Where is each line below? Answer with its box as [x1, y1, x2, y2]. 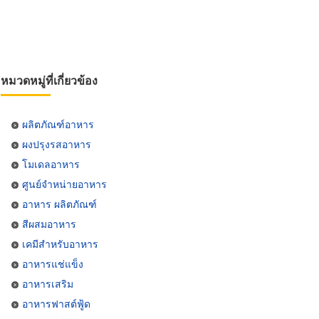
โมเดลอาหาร [22, 157, 80, 171]
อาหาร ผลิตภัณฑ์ [22, 197, 97, 211]
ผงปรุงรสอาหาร [22, 137, 91, 151]
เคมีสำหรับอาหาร [22, 236, 98, 251]
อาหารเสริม [22, 276, 73, 291]
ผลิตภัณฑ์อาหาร [22, 117, 94, 131]
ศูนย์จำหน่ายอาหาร [22, 177, 107, 191]
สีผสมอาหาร [22, 216, 76, 231]
